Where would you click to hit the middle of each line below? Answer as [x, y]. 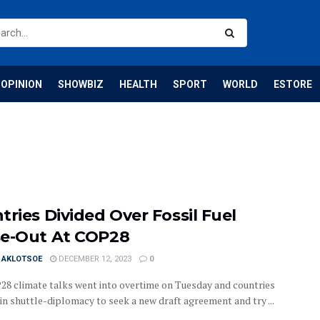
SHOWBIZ [81, 84]
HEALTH [138, 84]
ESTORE [293, 84]
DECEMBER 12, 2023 [94, 259]
